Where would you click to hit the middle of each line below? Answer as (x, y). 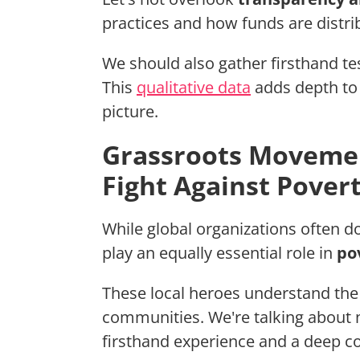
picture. (130, 112)
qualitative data (194, 88)
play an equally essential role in (219, 253)
